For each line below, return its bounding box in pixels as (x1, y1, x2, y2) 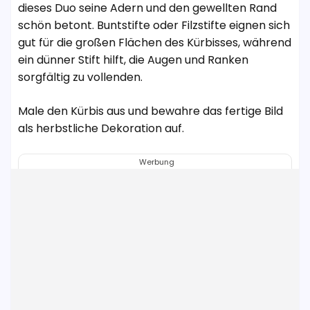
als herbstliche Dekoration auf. (18, 120, 184, 137)
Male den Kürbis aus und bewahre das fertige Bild (18, 103, 283, 120)
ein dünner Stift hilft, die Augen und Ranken (18, 52, 248, 69)
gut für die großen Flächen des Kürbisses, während (18, 35, 291, 51)
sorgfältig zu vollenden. (18, 69, 143, 86)
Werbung (139, 156, 174, 168)
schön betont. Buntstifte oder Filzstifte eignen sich (18, 17, 290, 34)
